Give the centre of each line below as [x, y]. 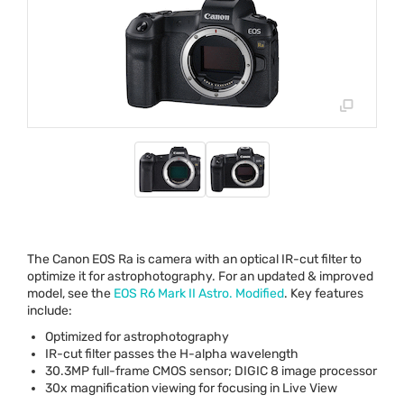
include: [50, 310]
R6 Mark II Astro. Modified [211, 293]
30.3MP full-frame [99, 371]
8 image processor [322, 371]
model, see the [70, 293]
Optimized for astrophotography [137, 336]
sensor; [211, 371]
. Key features [324, 293]
